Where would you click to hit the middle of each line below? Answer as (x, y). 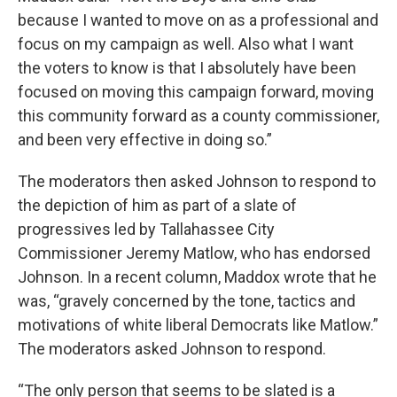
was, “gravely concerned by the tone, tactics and (187, 301)
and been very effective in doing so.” (145, 140)
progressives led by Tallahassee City (146, 229)
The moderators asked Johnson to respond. (172, 349)
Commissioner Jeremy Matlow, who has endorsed (194, 253)
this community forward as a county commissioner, (198, 116)
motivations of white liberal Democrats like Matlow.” (198, 325)
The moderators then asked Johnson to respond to (197, 181)
